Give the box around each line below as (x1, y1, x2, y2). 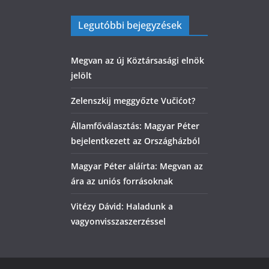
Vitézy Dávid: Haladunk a (71, 201, 173, 212)
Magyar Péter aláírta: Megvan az (71, 160, 203, 172)
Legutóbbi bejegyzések (78, 19, 182, 32)
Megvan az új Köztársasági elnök (71, 55, 204, 66)
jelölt (71, 70, 92, 81)
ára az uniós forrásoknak (71, 175, 173, 187)
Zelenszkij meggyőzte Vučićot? (71, 95, 195, 106)
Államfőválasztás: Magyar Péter (71, 120, 199, 131)
